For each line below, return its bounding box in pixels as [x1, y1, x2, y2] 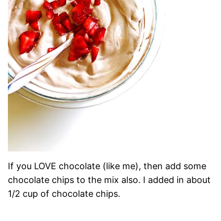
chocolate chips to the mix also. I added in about [8, 174, 211, 185]
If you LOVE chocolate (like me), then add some [8, 160, 206, 171]
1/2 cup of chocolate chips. [8, 188, 123, 199]
